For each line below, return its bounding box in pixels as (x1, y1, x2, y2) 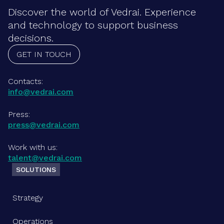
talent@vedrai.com (8, 153, 82, 163)
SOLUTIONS (16, 165, 56, 174)
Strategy (12, 193, 43, 203)
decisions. (8, 32, 53, 44)
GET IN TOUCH (16, 49, 71, 59)
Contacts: (8, 76, 43, 86)
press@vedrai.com (8, 120, 79, 130)
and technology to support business (8, 19, 178, 31)
